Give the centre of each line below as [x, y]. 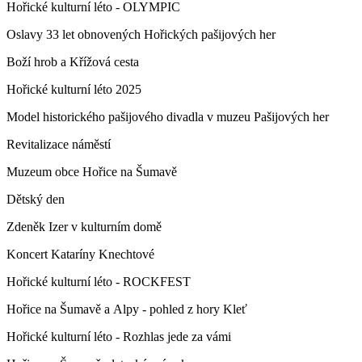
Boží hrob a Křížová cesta [73, 62]
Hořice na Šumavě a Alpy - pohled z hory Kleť [127, 309]
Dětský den [36, 199]
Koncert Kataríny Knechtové [80, 254]
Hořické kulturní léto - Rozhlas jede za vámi [119, 337]
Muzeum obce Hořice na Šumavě [92, 172]
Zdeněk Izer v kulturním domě [84, 227]
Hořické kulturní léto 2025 [74, 89]
